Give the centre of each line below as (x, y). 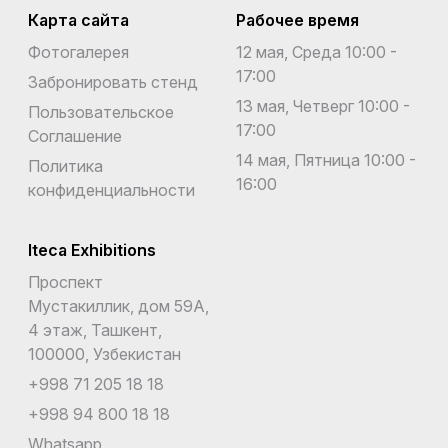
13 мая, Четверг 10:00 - (323, 105)
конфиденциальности (111, 189)
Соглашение (75, 135)
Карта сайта (78, 19)
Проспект (65, 281)
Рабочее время (297, 19)
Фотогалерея (78, 51)
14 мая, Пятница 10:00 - (326, 159)
